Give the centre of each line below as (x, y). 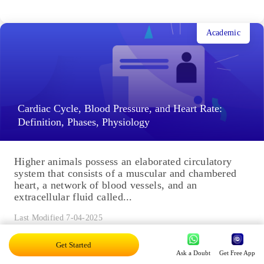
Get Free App (237, 253)
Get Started (74, 245)
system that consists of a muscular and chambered (126, 173)
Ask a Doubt (193, 253)
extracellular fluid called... (73, 197)
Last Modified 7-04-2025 (58, 217)
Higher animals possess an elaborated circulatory (123, 161)
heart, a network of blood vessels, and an (106, 185)
